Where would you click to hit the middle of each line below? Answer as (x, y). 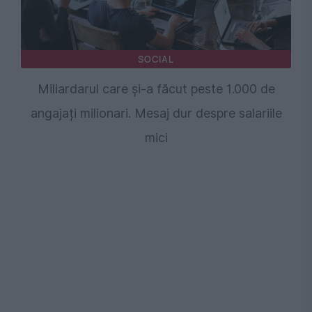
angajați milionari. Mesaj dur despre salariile (156, 114)
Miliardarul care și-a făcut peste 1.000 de (156, 89)
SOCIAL (156, 60)
